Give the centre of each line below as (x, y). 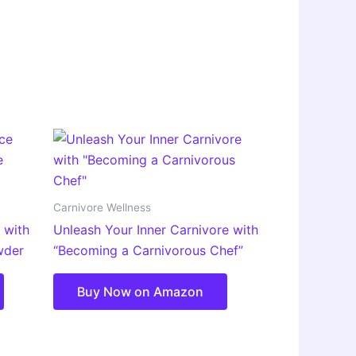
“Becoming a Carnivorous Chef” (148, 251)
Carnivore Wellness (102, 207)
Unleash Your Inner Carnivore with (156, 230)
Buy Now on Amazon (140, 292)
